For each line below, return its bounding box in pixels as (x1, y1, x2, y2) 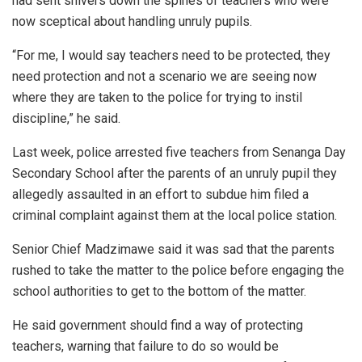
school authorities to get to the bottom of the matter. (12, 284, 306, 300)
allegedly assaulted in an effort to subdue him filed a (12, 187, 309, 203)
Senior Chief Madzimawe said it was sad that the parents (12, 242, 335, 258)
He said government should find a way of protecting (12, 318, 303, 334)
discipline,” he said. (12, 111, 120, 127)
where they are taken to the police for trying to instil (12, 90, 302, 106)
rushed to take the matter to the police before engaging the (12, 263, 344, 279)
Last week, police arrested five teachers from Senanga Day (12, 145, 346, 161)
